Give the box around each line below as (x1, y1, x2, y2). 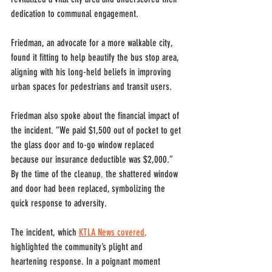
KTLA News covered (79, 226, 144, 238)
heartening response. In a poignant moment (11, 256, 163, 267)
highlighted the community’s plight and (11, 241, 145, 253)
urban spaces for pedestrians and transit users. (11, 81, 174, 92)
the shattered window (103, 168, 180, 180)
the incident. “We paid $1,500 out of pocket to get (11, 124, 183, 136)
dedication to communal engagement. (11, 8, 138, 19)
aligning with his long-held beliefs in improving (11, 66, 174, 78)
